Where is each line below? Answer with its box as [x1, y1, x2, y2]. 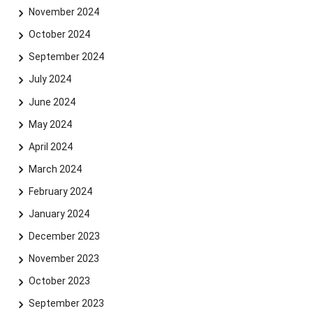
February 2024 [28, 185, 92, 197]
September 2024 [28, 51, 104, 63]
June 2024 [28, 96, 75, 108]
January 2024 [28, 208, 89, 219]
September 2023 [28, 298, 104, 310]
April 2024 [28, 140, 73, 152]
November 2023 [28, 253, 99, 265]
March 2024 [28, 163, 82, 175]
